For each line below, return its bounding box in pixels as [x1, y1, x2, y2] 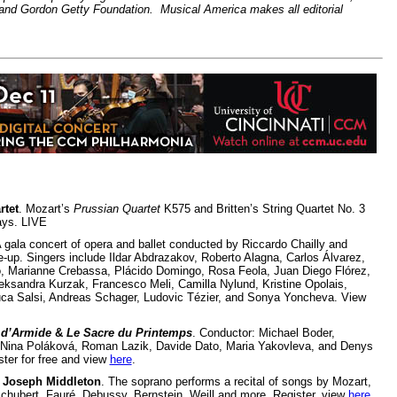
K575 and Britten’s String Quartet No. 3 [160, 201, 365, 215]
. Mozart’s [18, 201, 74, 215]
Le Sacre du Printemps [66, 325, 192, 339]
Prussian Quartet [73, 201, 160, 215]
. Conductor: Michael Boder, [191, 325, 335, 339]
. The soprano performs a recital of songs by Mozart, [100, 374, 371, 388]
